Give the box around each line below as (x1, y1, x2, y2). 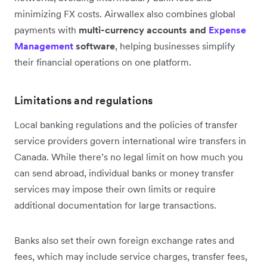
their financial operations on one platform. (14, 56, 191, 69)
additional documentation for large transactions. (14, 199, 216, 212)
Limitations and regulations (14, 94, 153, 108)
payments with (14, 24, 79, 36)
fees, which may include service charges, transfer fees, (14, 250, 247, 263)
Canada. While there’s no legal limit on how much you (14, 151, 243, 163)
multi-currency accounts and (79, 24, 209, 36)
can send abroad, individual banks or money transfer (14, 167, 234, 179)
